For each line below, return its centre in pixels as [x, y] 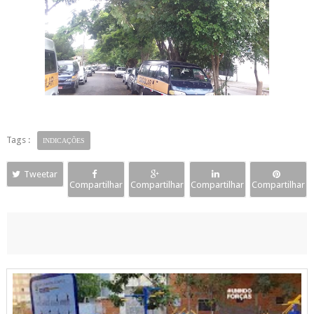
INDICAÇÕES [63, 141]
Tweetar [41, 175]
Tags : [18, 140]
